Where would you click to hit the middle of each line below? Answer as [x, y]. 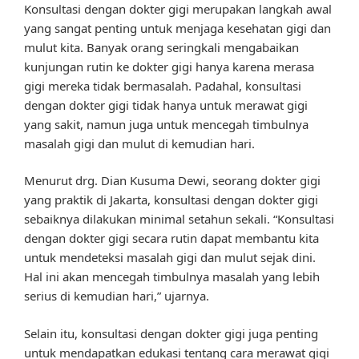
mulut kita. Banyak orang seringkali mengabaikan [161, 47]
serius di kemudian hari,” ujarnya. [117, 296]
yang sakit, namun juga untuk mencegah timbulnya [166, 124]
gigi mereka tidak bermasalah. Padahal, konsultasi [163, 85]
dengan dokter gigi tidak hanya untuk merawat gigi [166, 105]
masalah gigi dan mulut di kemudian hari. [139, 143]
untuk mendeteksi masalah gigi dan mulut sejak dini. [170, 258]
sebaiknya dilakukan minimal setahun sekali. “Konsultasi [179, 219]
